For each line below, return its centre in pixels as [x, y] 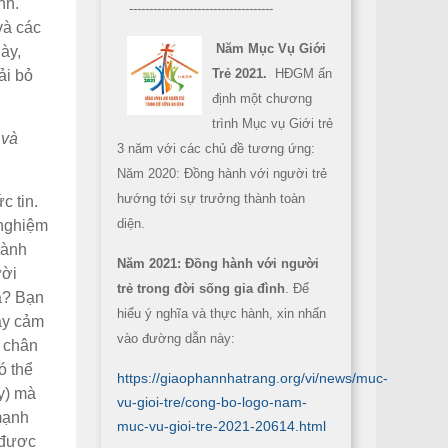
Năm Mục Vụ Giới [271, 48]
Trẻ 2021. [241, 73]
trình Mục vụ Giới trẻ [272, 123]
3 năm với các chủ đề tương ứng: [216, 148]
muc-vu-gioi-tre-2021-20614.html [221, 426]
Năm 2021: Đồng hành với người [218, 263]
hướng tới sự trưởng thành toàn [211, 198]
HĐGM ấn [301, 73]
